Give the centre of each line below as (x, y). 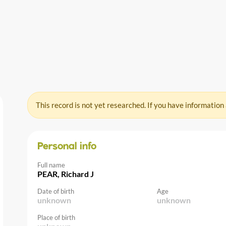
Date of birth (56, 191)
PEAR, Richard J (66, 174)
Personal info (67, 147)
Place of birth (56, 217)
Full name (51, 165)
